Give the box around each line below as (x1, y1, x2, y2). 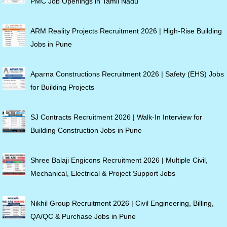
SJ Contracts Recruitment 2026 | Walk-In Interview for (30, 112, 202, 121)
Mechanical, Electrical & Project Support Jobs (30, 169, 175, 177)
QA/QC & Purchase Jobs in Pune (30, 212, 136, 220)
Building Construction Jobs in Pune (30, 126, 142, 134)
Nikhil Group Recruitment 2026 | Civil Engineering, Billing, (30, 199, 214, 207)
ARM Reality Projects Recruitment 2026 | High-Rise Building (30, 26, 222, 35)
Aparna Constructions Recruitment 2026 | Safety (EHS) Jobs (30, 69, 224, 78)
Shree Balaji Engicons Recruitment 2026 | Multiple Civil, (30, 156, 208, 164)
